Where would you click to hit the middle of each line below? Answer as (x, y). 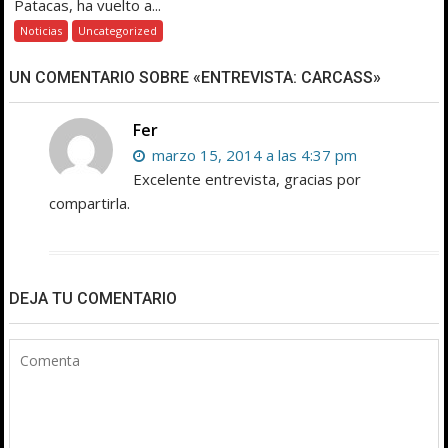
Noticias (41, 30)
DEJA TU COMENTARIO (93, 298)
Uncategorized (118, 30)
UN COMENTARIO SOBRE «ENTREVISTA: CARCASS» (195, 77)
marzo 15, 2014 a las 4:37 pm (253, 154)
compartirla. (90, 202)
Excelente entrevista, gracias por (247, 178)
